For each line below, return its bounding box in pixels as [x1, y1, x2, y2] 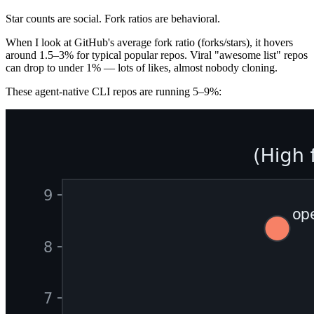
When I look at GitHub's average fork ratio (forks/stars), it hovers [6, 36, 293, 48]
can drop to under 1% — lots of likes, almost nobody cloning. [6, 61, 278, 74]
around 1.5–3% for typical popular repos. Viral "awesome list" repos [6, 48, 308, 61]
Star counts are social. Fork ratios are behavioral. [6, 12, 220, 25]
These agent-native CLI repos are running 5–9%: [6, 85, 221, 97]
